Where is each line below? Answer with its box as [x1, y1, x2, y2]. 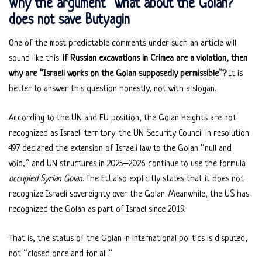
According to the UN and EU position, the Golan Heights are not [9, 113, 236, 123]
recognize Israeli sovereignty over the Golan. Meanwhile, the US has [9, 189, 249, 199]
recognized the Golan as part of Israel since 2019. [9, 204, 185, 215]
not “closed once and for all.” [9, 249, 112, 259]
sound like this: [9, 53, 63, 64]
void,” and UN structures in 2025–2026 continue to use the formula [9, 158, 246, 169]
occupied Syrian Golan [9, 174, 82, 184]
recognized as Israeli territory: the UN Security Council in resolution [9, 128, 249, 139]
